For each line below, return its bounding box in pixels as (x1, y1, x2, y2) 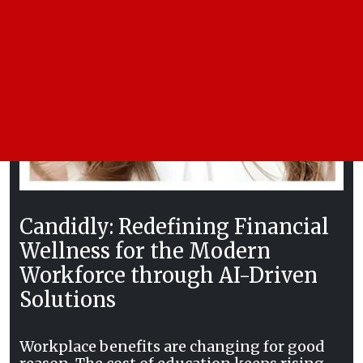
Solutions (19, 286, 116, 313)
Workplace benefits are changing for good (19, 336, 325, 356)
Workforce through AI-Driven (19, 262, 318, 288)
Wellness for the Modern (19, 237, 271, 264)
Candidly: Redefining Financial (19, 213, 329, 240)
